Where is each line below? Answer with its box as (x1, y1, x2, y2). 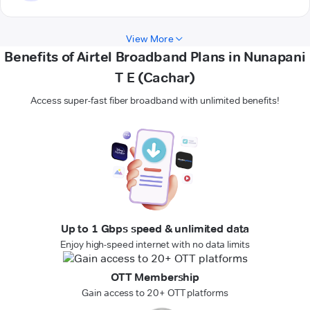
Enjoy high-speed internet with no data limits (60, 238, 250, 251)
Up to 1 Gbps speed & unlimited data (60, 222, 250, 236)
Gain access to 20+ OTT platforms (82, 286, 228, 300)
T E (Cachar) (115, 69, 195, 86)
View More (126, 33, 174, 46)
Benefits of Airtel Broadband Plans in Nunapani (4, 48, 306, 66)
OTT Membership (111, 271, 199, 284)
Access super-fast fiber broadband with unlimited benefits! (30, 94, 280, 107)
